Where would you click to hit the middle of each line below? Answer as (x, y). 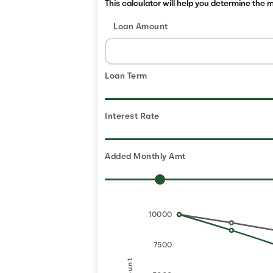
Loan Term (126, 76)
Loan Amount (141, 27)
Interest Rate (132, 117)
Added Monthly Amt (145, 157)
